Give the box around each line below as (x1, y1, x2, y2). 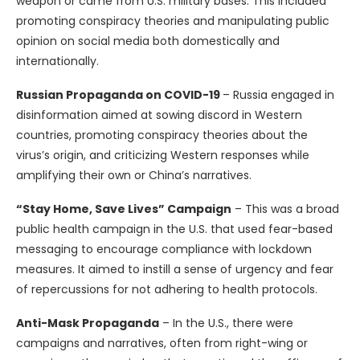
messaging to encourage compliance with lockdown (16, 241, 312, 258)
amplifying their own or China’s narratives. (16, 167, 252, 184)
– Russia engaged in (223, 87, 334, 104)
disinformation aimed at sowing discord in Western (16, 107, 302, 124)
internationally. (16, 53, 99, 70)
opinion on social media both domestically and (16, 33, 280, 50)
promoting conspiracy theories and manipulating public (16, 13, 329, 30)
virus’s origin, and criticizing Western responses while (16, 147, 309, 164)
